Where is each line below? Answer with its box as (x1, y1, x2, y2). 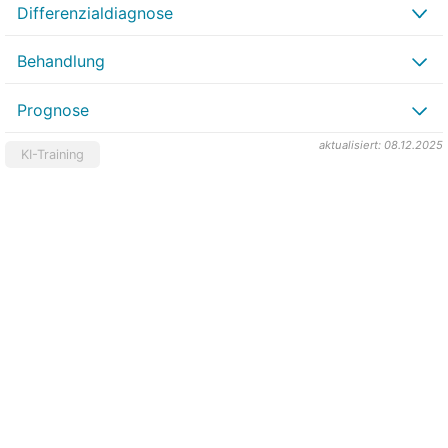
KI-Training (21, 147, 84, 163)
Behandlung (17, 51, 105, 72)
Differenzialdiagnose (17, 2, 173, 23)
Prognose (17, 100, 89, 121)
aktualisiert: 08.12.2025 (319, 138, 443, 153)
